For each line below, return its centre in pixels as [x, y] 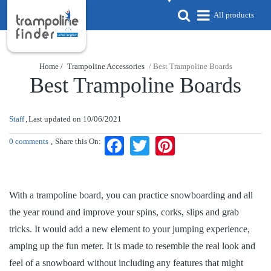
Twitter [162, 145]
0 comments [29, 141]
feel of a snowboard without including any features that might [126, 263]
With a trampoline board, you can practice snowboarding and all [131, 195]
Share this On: [78, 141]
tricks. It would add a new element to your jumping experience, [129, 229]
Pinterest [190, 145]
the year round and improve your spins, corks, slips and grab [124, 212]
